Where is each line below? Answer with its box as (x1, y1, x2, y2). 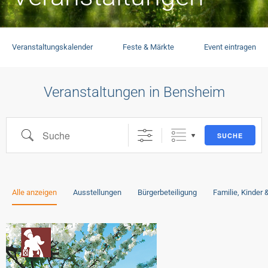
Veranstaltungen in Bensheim (43, 84, 225, 100)
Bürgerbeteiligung (138, 188, 197, 197)
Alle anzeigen (12, 188, 57, 197)
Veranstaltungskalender (12, 42, 93, 51)
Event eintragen (204, 42, 256, 51)
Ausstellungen (73, 188, 121, 197)
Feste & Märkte (123, 42, 174, 51)
